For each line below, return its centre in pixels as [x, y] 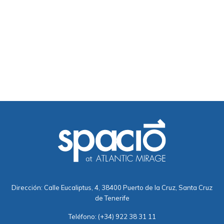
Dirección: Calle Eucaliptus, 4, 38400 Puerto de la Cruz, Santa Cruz [112, 188]
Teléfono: [83, 217]
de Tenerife [112, 198]
